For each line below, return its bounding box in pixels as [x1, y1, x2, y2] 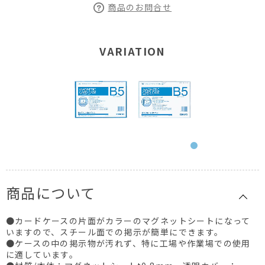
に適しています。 [6, 248, 79, 261]
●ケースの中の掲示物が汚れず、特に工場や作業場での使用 [6, 237, 251, 250]
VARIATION [99, 43, 166, 59]
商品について [6, 182, 96, 203]
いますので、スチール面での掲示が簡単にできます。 [6, 226, 224, 238]
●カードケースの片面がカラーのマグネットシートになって [6, 215, 251, 227]
